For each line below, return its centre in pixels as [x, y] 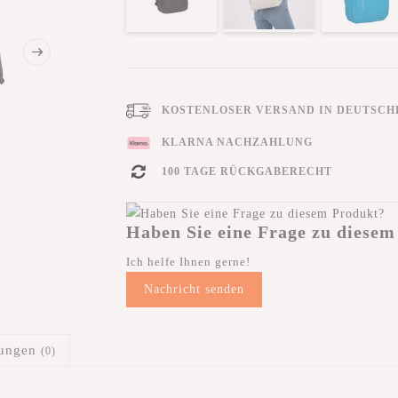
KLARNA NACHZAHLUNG [235, 142]
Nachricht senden [194, 290]
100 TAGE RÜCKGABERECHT [245, 172]
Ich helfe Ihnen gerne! [188, 262]
